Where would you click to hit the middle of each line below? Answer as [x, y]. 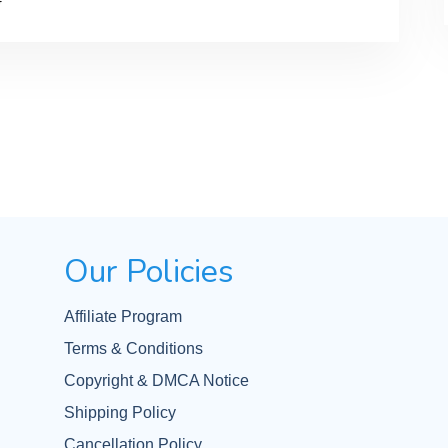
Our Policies [149, 271]
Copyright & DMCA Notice [156, 380]
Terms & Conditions [133, 348]
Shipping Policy [120, 412]
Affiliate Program [123, 316]
